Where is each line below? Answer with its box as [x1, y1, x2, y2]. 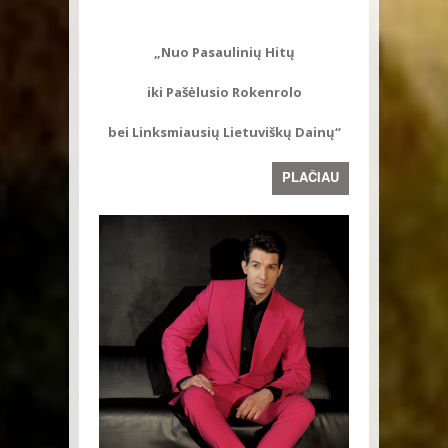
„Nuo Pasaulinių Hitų [153, 42, 295, 61]
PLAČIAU [282, 166, 339, 186]
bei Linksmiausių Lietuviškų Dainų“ [107, 122, 341, 141]
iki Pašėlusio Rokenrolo [146, 82, 302, 101]
